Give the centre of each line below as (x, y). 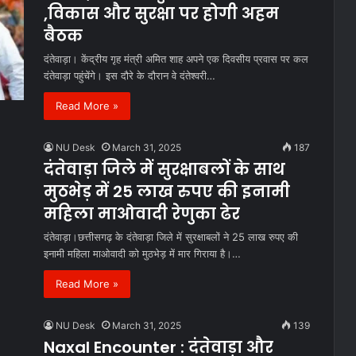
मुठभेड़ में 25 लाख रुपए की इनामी (167, 192)
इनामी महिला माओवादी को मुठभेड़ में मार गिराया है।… (142, 254)
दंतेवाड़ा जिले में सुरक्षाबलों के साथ (164, 170)
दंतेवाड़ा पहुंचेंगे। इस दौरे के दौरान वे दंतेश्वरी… (130, 76)
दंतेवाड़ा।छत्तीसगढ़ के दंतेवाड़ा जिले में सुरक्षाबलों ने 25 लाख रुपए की (171, 237)
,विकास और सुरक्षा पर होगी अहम (161, 14)
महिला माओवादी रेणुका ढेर (142, 214)
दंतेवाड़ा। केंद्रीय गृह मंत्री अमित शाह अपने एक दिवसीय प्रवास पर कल (176, 59)
